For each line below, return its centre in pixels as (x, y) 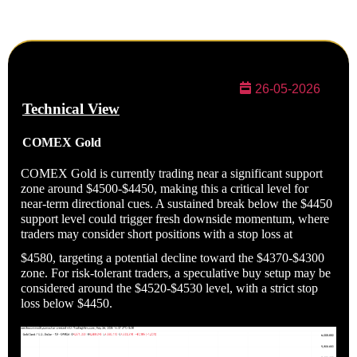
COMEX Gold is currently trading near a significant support (172, 174)
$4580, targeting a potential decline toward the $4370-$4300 (173, 258)
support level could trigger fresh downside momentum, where (175, 219)
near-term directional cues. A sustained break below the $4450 (177, 204)
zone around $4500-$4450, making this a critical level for (165, 189)
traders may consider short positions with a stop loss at (157, 234)
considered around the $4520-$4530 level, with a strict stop (169, 288)
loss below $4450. (67, 304)
